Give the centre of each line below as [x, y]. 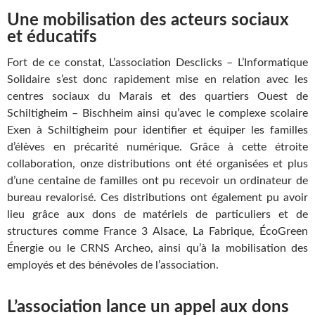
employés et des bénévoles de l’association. [113, 265]
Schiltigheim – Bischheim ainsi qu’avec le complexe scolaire [157, 113]
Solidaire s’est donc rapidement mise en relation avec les [157, 79]
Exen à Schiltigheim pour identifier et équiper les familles [157, 130]
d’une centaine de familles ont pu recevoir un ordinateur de [157, 181]
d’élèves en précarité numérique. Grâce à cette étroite [157, 147]
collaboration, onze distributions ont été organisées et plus [157, 164]
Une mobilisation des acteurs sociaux [148, 20]
